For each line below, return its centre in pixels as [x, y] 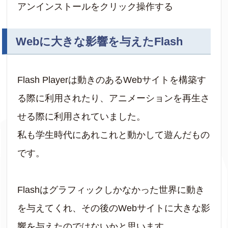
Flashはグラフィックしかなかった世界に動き [111, 190]
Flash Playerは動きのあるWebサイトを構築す [112, 80]
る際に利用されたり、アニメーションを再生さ [114, 98]
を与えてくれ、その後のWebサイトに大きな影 [114, 208]
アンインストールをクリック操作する [95, 6]
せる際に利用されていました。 [82, 116]
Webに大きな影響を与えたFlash [99, 41]
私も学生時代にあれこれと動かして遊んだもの [114, 135]
